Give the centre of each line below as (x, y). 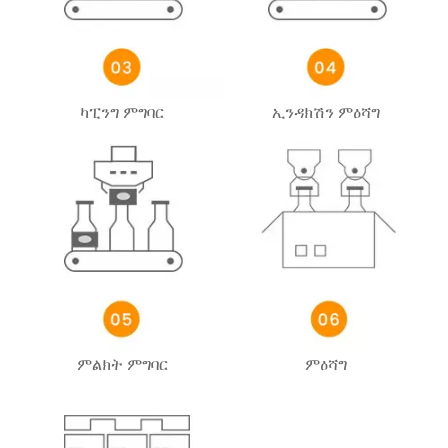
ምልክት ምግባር (122, 364)
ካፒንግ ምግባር (122, 113)
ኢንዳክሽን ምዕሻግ (326, 113)
